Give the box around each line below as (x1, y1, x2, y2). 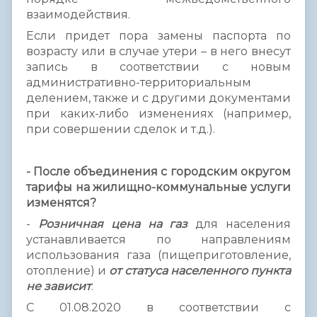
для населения (188, 217, 292, 231)
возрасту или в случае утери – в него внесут (26, 44, 291, 58)
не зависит (26, 279, 91, 293)
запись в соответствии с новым (26, 59, 291, 74)
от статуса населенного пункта (109, 263, 291, 277)
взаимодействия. (26, 7, 130, 21)
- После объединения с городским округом (26, 164, 291, 178)
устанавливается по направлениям (26, 232, 291, 246)
